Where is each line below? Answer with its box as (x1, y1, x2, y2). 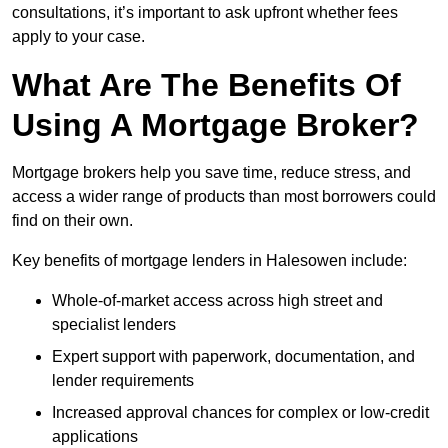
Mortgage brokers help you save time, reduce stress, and (12, 164, 411, 182)
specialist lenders (52, 316, 176, 334)
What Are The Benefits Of (12, 67, 401, 104)
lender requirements (52, 372, 194, 390)
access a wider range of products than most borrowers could (12, 188, 436, 206)
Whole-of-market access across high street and (52, 292, 383, 310)
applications (52, 428, 138, 446)
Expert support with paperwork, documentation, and (52, 348, 415, 366)
